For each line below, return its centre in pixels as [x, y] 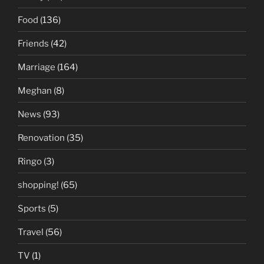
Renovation [41, 138]
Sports [32, 208]
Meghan [35, 90]
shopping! [38, 185]
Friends [33, 43]
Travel [31, 232]
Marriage [37, 67]
